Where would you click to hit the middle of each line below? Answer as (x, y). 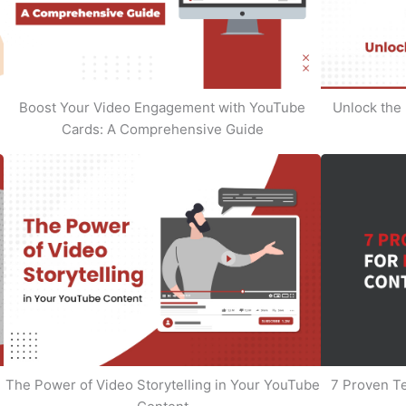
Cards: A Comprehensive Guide (162, 130)
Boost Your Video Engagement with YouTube (162, 108)
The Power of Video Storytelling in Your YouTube (162, 384)
